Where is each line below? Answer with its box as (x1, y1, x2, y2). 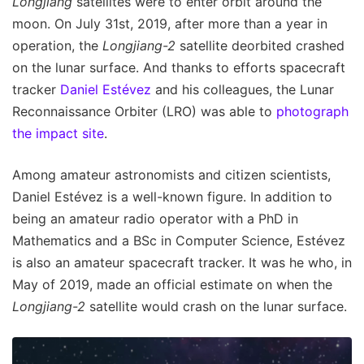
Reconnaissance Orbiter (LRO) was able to (12, 102, 276, 119)
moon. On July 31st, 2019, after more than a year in (12, 15, 327, 32)
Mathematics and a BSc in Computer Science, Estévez (12, 232, 345, 249)
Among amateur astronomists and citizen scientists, (12, 166, 331, 183)
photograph (276, 102, 349, 119)
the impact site (12, 124, 104, 141)
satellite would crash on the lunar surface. (85, 297, 347, 314)
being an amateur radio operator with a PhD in (12, 210, 298, 227)
